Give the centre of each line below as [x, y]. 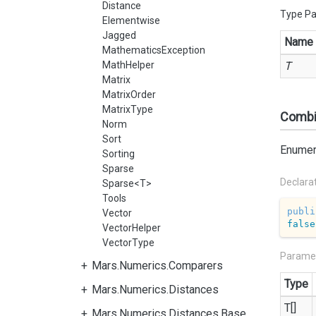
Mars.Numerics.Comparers [157, 266]
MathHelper [128, 65]
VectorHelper [132, 228]
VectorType [128, 243]
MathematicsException [154, 50]
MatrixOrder [129, 95]
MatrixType [128, 109]
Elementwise [131, 20]
